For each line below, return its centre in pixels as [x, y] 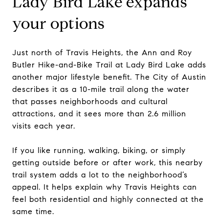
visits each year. [44, 126]
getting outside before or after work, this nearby [108, 162]
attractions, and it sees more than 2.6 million [99, 113]
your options [59, 23]
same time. [33, 211]
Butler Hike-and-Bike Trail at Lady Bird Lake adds [109, 65]
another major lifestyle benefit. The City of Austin [109, 77]
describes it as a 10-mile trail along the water [101, 89]
